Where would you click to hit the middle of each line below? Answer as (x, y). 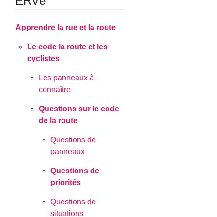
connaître (55, 90)
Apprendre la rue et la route (66, 28)
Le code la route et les (68, 47)
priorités (66, 183)
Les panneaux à (67, 78)
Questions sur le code (79, 109)
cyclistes (44, 59)
